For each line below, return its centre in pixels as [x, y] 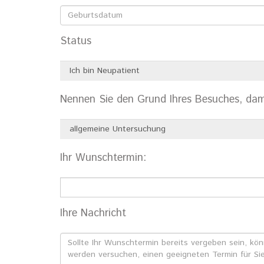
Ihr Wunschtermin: [103, 158]
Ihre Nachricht [93, 213]
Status [76, 41]
